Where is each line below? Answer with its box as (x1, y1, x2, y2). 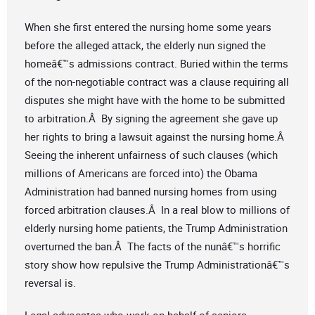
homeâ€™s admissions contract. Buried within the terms (25, 56, 288, 71)
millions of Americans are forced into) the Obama (25, 166, 257, 181)
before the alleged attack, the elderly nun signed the (25, 38, 266, 53)
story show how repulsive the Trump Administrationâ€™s (25, 257, 290, 272)
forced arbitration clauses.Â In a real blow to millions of (25, 202, 290, 217)
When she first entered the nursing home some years (25, 20, 271, 34)
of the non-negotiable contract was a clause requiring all (25, 75, 289, 89)
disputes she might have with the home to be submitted (25, 93, 285, 108)
